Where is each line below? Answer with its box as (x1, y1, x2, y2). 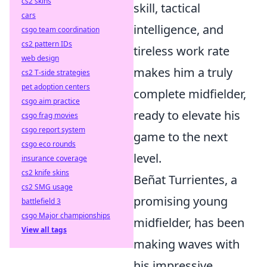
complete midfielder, (133, 86, 246, 102)
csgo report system (21, 125, 85, 135)
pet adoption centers (21, 82, 90, 92)
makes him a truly (133, 64, 232, 80)
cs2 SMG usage (21, 182, 73, 192)
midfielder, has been (133, 215, 244, 231)
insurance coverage (21, 153, 87, 163)
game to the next (133, 129, 228, 145)
